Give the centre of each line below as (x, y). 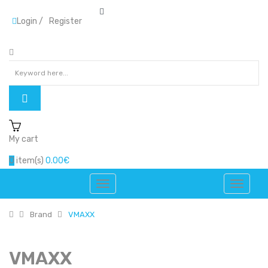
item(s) (29, 161)
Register (66, 21)
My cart (24, 139)
